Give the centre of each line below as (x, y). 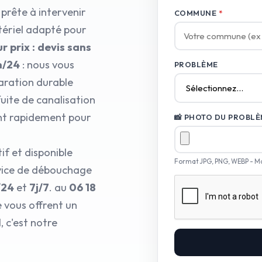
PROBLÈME (196, 64)
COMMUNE (196, 13)
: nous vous (47, 65)
